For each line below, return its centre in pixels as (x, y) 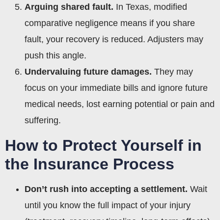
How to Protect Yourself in (103, 145)
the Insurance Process (90, 164)
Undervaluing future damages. (88, 71)
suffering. (43, 120)
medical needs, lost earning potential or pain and (120, 104)
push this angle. (55, 55)
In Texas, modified (150, 7)
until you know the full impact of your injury (108, 205)
